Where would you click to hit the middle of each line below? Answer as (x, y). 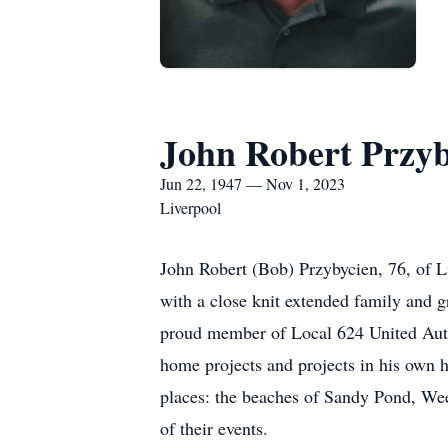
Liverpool (190, 207)
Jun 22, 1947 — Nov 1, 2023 (252, 183)
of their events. (217, 428)
